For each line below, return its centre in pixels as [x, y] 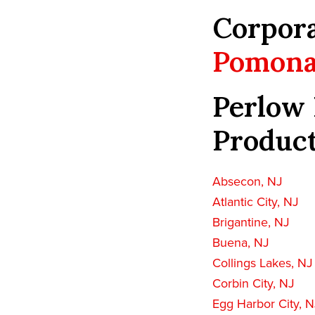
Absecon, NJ [247, 182]
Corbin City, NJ [253, 284]
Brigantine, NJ [251, 223]
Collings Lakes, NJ [263, 263]
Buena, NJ [241, 243]
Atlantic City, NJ [256, 202]
